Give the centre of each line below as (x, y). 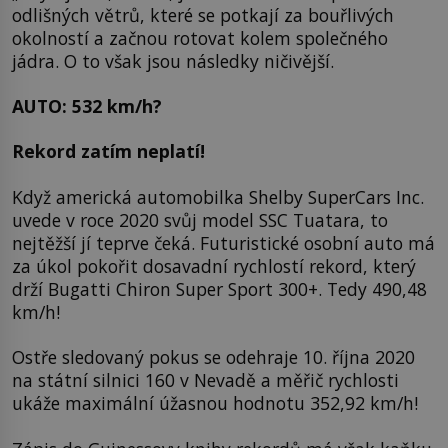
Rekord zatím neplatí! (108, 151)
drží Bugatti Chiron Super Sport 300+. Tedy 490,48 (219, 288)
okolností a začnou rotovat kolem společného (200, 37)
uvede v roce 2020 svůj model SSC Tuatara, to (200, 219)
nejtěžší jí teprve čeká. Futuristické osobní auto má (223, 242)
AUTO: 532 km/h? (87, 106)
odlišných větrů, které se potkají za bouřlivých (203, 14)
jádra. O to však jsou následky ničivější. (173, 60)
